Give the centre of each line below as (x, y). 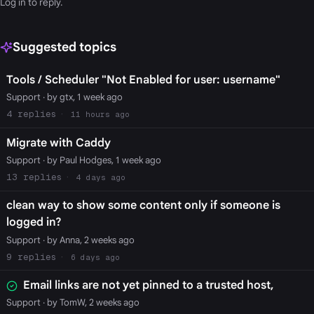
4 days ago (101, 177)
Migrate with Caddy (58, 143)
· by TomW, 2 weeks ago (90, 303)
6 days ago (95, 257)
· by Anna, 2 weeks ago (87, 240)
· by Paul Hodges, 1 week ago (101, 160)
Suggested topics (64, 47)
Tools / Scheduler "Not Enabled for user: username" (143, 80)
